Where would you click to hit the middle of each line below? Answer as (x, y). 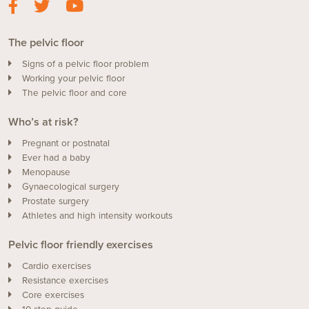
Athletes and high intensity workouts (97, 216)
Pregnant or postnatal (66, 144)
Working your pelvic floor (73, 79)
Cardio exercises (57, 267)
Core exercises (53, 296)
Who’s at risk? (43, 122)
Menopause (46, 173)
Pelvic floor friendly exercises (81, 245)
